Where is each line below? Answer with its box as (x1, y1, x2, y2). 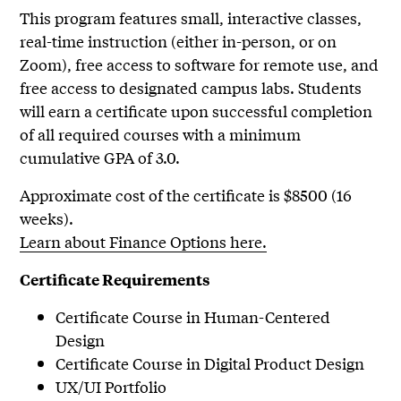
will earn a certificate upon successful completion (20, 99, 373, 123)
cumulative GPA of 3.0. (20, 146, 181, 169)
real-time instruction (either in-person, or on (20, 30, 337, 53)
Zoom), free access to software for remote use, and (20, 53, 380, 76)
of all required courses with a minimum (20, 123, 302, 146)
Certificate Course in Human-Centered (55, 305, 331, 328)
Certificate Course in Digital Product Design (55, 352, 365, 375)
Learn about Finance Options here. (20, 230, 268, 253)
